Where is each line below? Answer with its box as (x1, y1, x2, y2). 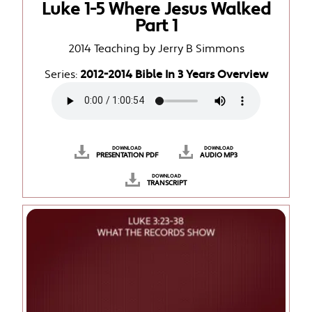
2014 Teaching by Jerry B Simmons (68, 41, 244, 56)
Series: (44, 67, 80, 82)
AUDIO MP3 (200, 150, 238, 159)
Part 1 (134, 15, 178, 37)
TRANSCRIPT (146, 178, 187, 187)
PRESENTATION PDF (95, 150, 158, 159)
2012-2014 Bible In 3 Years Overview (79, 67, 268, 82)
